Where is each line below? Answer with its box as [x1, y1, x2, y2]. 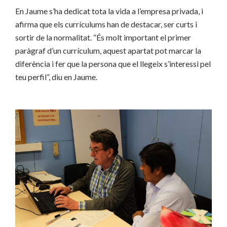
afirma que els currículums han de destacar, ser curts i [15, 19, 197, 29]
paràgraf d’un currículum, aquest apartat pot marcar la [15, 45, 201, 55]
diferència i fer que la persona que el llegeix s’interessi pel [15, 58, 211, 68]
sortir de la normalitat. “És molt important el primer [15, 32, 191, 42]
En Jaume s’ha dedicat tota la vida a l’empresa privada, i [15, 6, 203, 16]
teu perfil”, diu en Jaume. [15, 71, 97, 82]
